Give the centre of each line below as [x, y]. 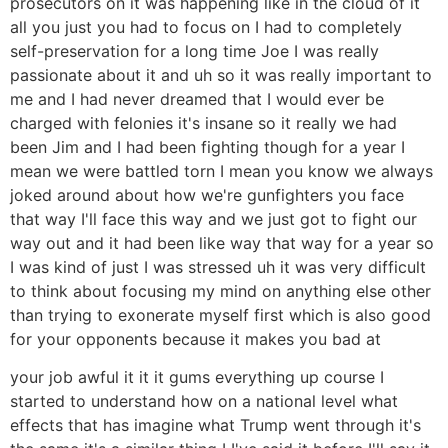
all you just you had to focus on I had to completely [206, 26]
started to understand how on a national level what [204, 401]
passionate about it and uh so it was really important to [221, 74]
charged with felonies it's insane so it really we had [203, 122]
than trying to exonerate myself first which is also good [220, 314]
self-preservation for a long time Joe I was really [194, 50]
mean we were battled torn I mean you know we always [221, 170]
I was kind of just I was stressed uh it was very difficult [218, 266]
